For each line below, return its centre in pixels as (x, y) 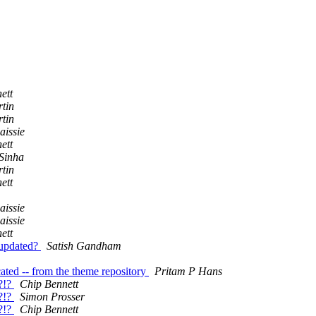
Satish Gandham (84, 246)
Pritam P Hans (188, 272)
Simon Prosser (52, 297)
